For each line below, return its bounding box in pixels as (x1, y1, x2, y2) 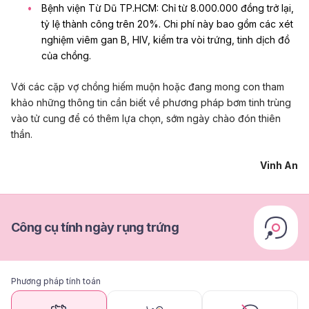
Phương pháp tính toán (11, 276, 101, 287)
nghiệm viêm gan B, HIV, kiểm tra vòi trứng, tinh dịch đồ (41, 33, 290, 46)
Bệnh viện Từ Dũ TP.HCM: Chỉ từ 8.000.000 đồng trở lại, (41, 1, 294, 14)
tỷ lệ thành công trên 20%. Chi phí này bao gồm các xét (41, 17, 293, 30)
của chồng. (41, 49, 91, 61)
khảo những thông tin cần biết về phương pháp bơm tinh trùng (11, 96, 291, 108)
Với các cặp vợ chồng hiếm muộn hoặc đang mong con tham (11, 80, 284, 92)
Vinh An (260, 159, 298, 172)
